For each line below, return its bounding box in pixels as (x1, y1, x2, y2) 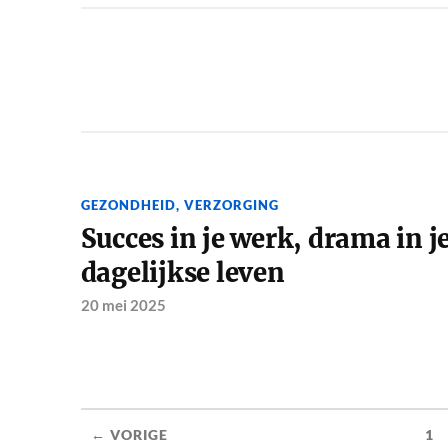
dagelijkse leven (80, 257, 285, 290)
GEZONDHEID (80, 197, 176, 214)
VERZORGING (183, 197, 279, 214)
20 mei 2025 (80, 296, 166, 315)
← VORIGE (90, 427, 168, 444)
